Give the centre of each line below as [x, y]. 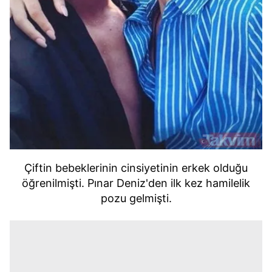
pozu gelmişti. [136, 198]
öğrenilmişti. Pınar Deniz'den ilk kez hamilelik [136, 183]
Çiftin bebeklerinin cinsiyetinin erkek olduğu [136, 168]
